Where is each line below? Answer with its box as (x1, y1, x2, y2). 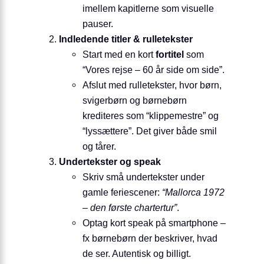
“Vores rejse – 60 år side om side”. (82, 64, 225, 75)
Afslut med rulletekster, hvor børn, (82, 80, 222, 91)
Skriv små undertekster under (82, 171, 204, 183)
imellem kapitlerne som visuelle (82, 3, 214, 14)
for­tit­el (156, 49, 184, 60)
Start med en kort (82, 49, 156, 60)
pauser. (82, 18, 113, 29)
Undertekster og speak (59, 156, 161, 167)
